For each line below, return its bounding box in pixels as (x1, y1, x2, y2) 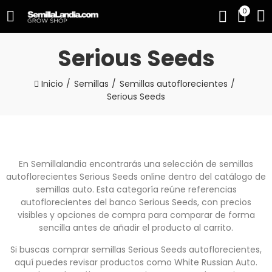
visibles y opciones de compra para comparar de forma (17, 209, 255, 221)
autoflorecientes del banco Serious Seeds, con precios (21, 196, 251, 208)
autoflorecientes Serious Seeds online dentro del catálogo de (6, 171, 266, 183)
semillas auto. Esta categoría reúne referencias (35, 183, 237, 195)
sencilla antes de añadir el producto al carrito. (39, 222, 233, 234)
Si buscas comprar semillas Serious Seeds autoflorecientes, (10, 243, 262, 256)
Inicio (41, 78, 63, 90)
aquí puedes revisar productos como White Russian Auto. (15, 256, 257, 268)
